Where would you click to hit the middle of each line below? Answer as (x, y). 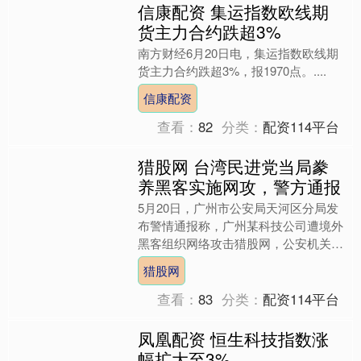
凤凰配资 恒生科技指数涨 (234, 339)
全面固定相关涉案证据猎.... (211, 279)
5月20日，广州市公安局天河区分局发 (239, 208)
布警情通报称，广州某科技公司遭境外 (241, 226)
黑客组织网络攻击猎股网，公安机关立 (241, 243)
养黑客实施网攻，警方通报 (240, 187)
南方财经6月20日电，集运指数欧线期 (239, 53)
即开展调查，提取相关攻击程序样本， (241, 261)
